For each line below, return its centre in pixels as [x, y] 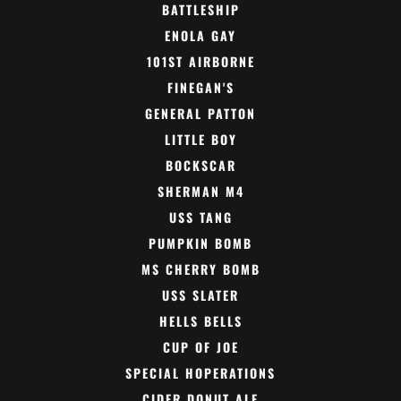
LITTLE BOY [200, 140]
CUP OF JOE [200, 347]
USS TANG [200, 218]
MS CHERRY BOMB [200, 269]
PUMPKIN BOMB [200, 243]
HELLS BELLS [200, 321]
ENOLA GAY [200, 36]
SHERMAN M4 [200, 192]
